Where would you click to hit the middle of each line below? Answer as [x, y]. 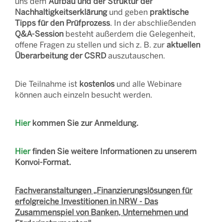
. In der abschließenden [153, 23]
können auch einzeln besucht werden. [84, 94]
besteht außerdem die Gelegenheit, [129, 33]
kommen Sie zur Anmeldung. [84, 123]
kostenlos [97, 83]
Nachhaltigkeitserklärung [61, 12]
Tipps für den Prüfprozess [62, 23]
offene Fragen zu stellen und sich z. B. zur [91, 44]
